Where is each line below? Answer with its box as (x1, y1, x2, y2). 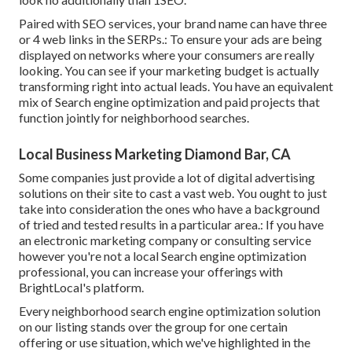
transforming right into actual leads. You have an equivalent (19, 78, 333, 93)
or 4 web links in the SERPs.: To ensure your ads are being (19, 31, 322, 46)
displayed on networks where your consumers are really (19, 46, 314, 62)
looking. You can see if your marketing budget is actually (19, 62, 319, 78)
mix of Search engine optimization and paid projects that (19, 93, 320, 109)
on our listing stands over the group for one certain (19, 318, 288, 334)
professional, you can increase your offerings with (19, 263, 283, 279)
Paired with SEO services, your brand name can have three (19, 15, 327, 31)
